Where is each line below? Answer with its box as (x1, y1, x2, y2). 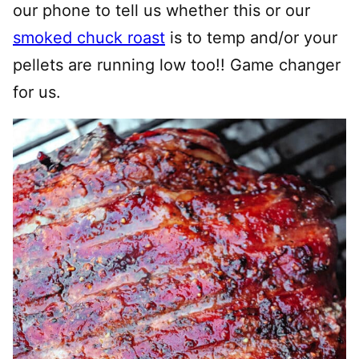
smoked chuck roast (13, 28, 165, 47)
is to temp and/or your (165, 28, 337, 47)
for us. (13, 83, 61, 102)
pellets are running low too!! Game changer (13, 55, 341, 75)
